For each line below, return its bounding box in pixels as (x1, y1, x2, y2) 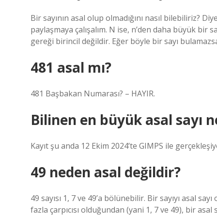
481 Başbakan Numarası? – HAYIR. (31, 88, 155, 99)
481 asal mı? (31, 58, 111, 77)
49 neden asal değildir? (31, 163, 181, 181)
